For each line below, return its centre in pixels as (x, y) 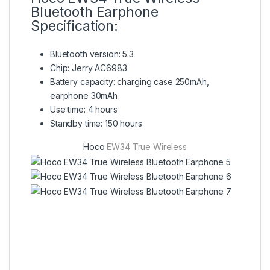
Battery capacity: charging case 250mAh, (130, 81)
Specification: (75, 26)
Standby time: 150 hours (96, 123)
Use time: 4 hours (84, 109)
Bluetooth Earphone (95, 12)
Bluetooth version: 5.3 (92, 54)
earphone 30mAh (84, 95)
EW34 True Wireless (146, 146)
